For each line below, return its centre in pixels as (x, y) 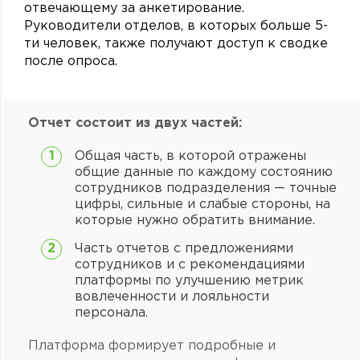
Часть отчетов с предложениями (184, 249)
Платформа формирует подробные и (152, 346)
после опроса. (71, 61)
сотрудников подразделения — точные (206, 188)
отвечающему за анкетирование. (134, 8)
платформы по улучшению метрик (189, 281)
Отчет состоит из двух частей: (135, 123)
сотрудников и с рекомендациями (190, 265)
